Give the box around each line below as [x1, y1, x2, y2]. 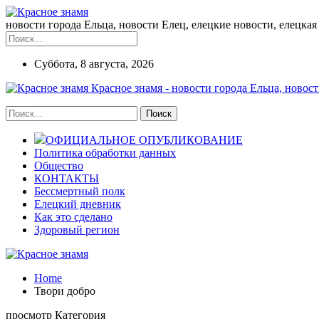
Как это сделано [34, 211, 113, 223]
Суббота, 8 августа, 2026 [34, 58, 154, 70]
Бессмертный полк [34, 185, 125, 197]
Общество [34, 159, 83, 172]
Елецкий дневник [34, 198, 121, 210]
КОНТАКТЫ [34, 172, 99, 184]
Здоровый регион [34, 224, 120, 236]
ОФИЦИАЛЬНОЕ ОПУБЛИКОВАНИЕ [46, 134, 243, 146]
